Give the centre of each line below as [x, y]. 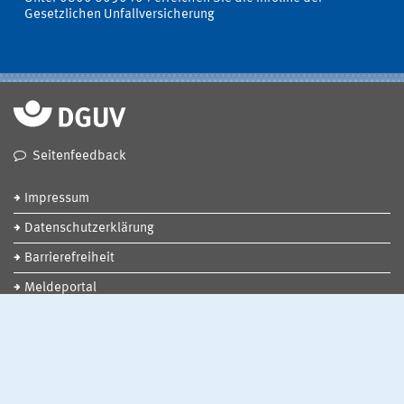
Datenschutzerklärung [89, 228]
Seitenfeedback [79, 156]
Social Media [51, 317]
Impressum [57, 198]
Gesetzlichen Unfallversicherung [119, 14]
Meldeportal [60, 288]
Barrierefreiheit [69, 258]
